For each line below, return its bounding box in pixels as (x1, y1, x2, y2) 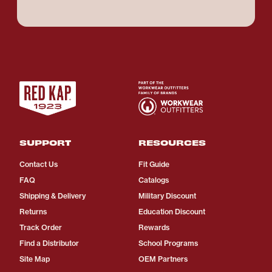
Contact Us (19, 160, 58, 169)
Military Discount (138, 191, 196, 201)
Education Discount (138, 207, 205, 217)
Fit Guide (138, 160, 169, 169)
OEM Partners (138, 254, 188, 264)
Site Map (19, 254, 50, 264)
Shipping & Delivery (19, 191, 86, 201)
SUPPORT (19, 137, 71, 148)
